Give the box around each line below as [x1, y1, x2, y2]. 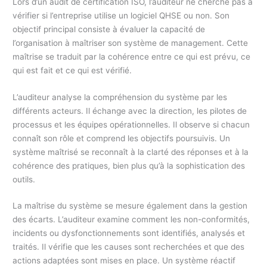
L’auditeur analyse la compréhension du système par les [13, 92, 228, 102]
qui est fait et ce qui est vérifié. [13, 65, 132, 75]
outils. [13, 174, 36, 184]
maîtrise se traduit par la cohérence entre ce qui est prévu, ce [13, 51, 251, 61]
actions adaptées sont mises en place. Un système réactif [13, 256, 236, 266]
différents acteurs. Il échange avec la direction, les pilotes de [13, 105, 247, 116]
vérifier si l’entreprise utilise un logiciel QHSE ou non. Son [13, 10, 230, 20]
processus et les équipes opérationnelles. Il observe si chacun [13, 119, 250, 129]
